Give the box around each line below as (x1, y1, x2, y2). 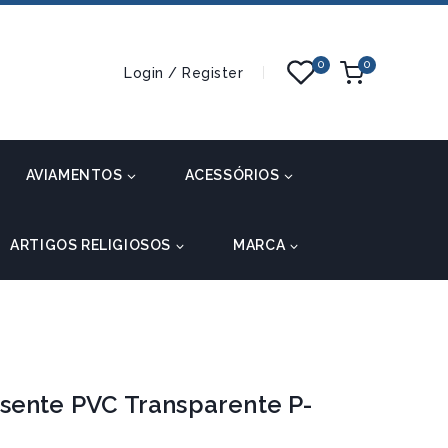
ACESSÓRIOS (184, 167, 280, 183)
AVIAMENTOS (25, 167, 123, 183)
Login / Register (124, 64, 244, 81)
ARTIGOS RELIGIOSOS (10, 237, 172, 253)
